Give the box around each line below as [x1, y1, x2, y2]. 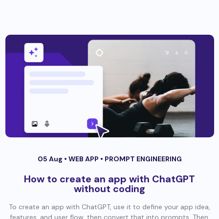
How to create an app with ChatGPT [24, 173, 195, 186]
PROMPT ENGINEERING [104, 154, 182, 164]
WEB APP [68, 154, 100, 164]
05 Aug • [37, 154, 68, 164]
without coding [74, 182, 145, 196]
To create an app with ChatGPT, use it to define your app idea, [9, 202, 210, 212]
